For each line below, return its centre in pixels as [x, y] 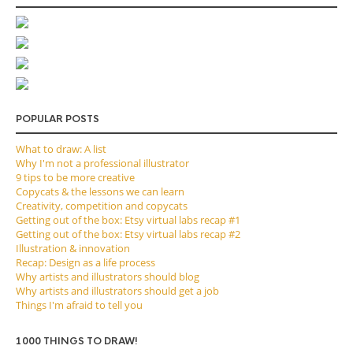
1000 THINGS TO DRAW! [77, 341]
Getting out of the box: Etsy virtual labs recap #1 [128, 220]
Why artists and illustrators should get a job [117, 291]
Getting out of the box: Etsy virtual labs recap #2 [128, 234]
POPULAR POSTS [58, 119]
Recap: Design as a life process [85, 262]
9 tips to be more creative [75, 177]
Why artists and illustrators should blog [108, 277]
